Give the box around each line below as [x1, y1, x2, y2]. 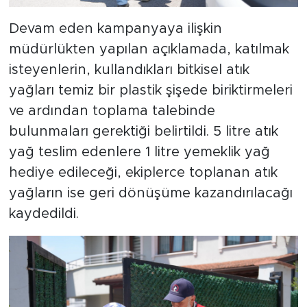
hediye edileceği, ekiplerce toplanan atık [8, 165, 278, 180]
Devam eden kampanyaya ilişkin [8, 21, 222, 36]
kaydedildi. [8, 206, 79, 221]
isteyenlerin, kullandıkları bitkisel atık [8, 62, 249, 77]
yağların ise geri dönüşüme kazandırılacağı [8, 186, 293, 200]
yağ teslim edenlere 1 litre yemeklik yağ [8, 145, 270, 159]
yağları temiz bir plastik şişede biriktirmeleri [8, 83, 293, 97]
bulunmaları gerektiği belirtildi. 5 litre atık [8, 124, 278, 138]
